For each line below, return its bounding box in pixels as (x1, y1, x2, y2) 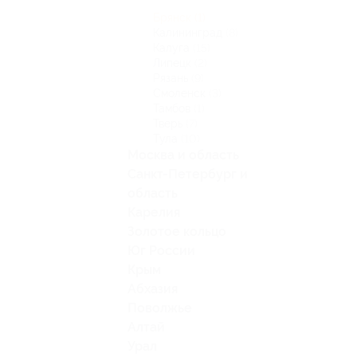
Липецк (153, 57, 194, 69)
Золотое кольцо (127, 224, 226, 239)
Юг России (127, 243, 195, 258)
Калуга (153, 41, 193, 54)
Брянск (153, 11, 194, 24)
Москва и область (127, 147, 239, 163)
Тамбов (153, 102, 194, 115)
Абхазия (127, 281, 178, 296)
